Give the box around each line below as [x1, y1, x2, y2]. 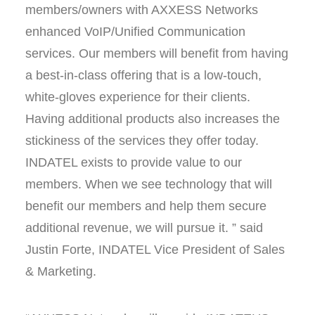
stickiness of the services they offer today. [25, 134, 259, 148]
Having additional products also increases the [25, 112, 280, 126]
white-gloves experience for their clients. [25, 90, 250, 104]
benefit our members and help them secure [25, 199, 266, 213]
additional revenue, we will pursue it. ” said [25, 221, 263, 235]
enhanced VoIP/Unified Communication [25, 25, 245, 39]
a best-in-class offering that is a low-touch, [25, 68, 262, 82]
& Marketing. [25, 264, 96, 278]
